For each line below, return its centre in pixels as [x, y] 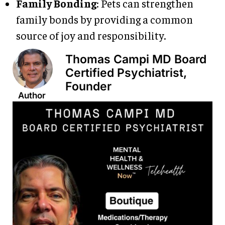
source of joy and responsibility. [91, 35]
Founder [88, 86]
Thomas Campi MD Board [136, 59]
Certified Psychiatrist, [126, 73]
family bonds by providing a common [104, 19]
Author [32, 95]
